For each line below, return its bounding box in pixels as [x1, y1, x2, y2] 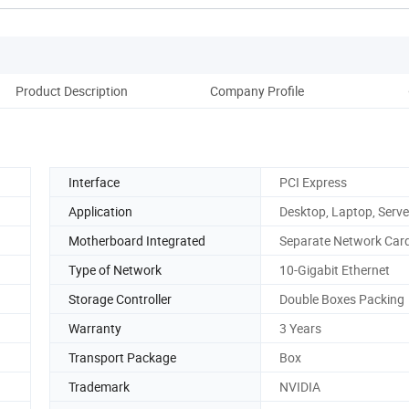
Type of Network [68, 260, 162, 278]
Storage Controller [68, 289, 172, 308]
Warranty [68, 319, 121, 337]
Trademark [68, 377, 130, 395]
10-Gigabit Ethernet [279, 260, 390, 278]
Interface [68, 173, 120, 191]
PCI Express [279, 173, 347, 191]
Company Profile [209, 81, 304, 100]
